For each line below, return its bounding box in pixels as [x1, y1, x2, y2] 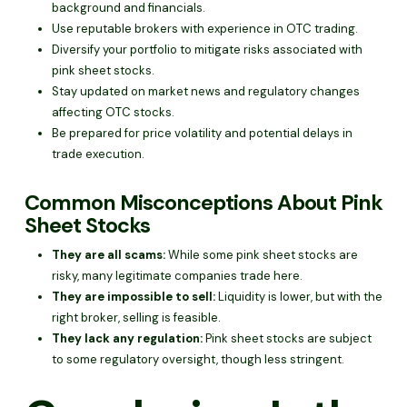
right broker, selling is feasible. [51, 310, 221, 325]
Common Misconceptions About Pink [24, 189, 382, 216]
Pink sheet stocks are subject [202, 331, 372, 346]
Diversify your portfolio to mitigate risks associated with [51, 42, 362, 57]
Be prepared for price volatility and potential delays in [51, 125, 352, 141]
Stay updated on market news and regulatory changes [51, 84, 360, 99]
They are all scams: [51, 247, 165, 263]
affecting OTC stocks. [51, 104, 174, 120]
